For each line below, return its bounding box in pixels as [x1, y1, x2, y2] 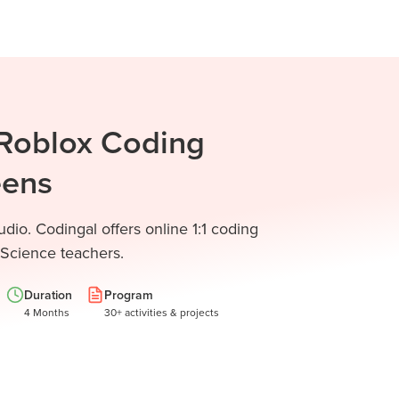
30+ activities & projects [104, 305, 219, 320]
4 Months [24, 305, 69, 320]
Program [104, 286, 153, 304]
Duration [24, 286, 72, 304]
